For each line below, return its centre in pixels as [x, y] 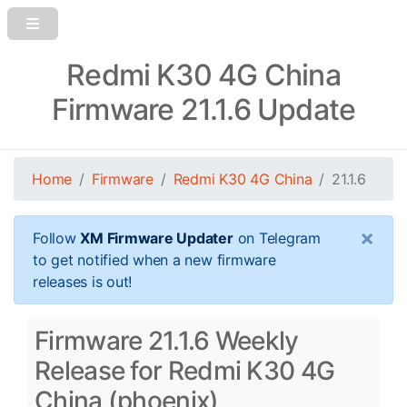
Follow [57, 238]
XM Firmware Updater [157, 238]
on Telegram [277, 238]
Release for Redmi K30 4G [185, 371]
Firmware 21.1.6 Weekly [167, 341]
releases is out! [83, 282]
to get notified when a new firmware [154, 260]
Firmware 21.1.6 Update [203, 109]
